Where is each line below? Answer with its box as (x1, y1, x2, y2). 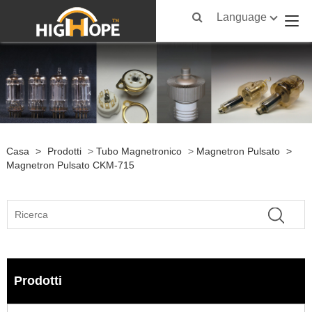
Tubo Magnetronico (95, 145, 182, 157)
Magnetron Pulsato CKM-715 (6, 159, 134, 171)
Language (217, 11, 267, 23)
